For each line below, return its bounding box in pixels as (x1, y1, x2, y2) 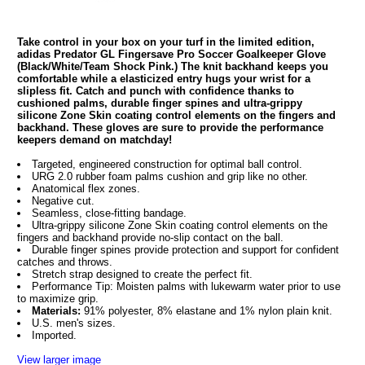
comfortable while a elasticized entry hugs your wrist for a (16, 73, 310, 85)
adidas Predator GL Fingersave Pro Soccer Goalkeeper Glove (16, 48, 326, 60)
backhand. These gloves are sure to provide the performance (16, 121, 323, 134)
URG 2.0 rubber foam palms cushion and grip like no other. (31, 170, 308, 182)
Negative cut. (31, 195, 95, 207)
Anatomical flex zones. (31, 182, 140, 195)
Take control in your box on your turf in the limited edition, (16, 36, 314, 48)
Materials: (31, 305, 81, 317)
